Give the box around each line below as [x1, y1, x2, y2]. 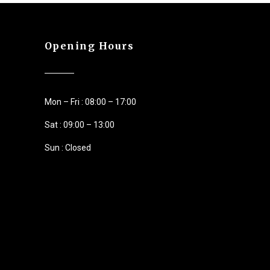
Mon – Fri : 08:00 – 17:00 [44, 96, 136, 107]
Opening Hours [44, 39, 134, 52]
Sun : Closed [44, 143, 91, 153]
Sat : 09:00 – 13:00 [44, 120, 115, 130]
